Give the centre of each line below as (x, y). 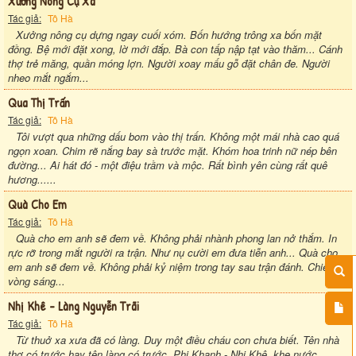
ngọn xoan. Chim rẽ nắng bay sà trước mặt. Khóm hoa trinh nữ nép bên (172, 150)
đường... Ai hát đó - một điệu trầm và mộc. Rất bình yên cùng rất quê (168, 164)
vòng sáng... (37, 281)
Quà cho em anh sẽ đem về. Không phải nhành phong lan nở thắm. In (176, 238)
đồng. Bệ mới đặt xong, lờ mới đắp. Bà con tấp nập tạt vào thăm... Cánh (175, 48)
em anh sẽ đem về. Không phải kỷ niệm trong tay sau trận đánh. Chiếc (171, 266)
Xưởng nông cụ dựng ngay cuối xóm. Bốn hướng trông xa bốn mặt (169, 34)
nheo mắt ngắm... (48, 77)
